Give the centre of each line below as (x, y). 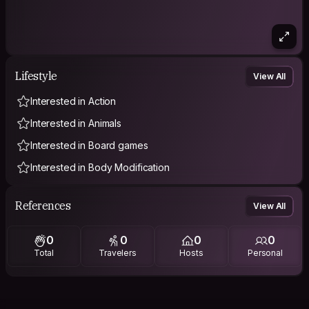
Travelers (118, 253)
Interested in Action (73, 101)
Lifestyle (36, 76)
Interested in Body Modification (100, 167)
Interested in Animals (76, 123)
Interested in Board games (89, 145)
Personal (265, 253)
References (43, 206)
